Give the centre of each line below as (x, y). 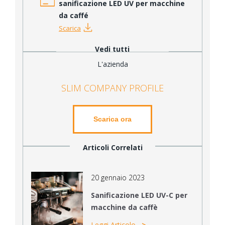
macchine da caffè (124, 207)
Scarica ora (113, 119)
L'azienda (113, 64)
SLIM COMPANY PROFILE (113, 88)
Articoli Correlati (113, 147)
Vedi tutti (113, 49)
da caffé (74, 16)
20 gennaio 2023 (118, 177)
